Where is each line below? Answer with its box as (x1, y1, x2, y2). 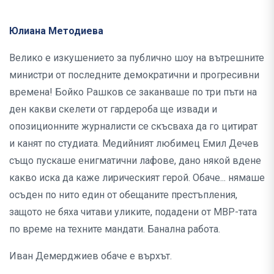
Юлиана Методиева (9, 25, 103, 37)
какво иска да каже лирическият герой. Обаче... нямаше (9, 172, 265, 184)
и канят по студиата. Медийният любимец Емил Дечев (9, 138, 259, 150)
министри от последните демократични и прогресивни (9, 69, 259, 81)
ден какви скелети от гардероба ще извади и (9, 103, 217, 116)
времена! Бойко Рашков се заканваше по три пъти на (9, 86, 257, 98)
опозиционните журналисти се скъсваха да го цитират (9, 120, 257, 133)
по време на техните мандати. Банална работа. (9, 223, 220, 235)
